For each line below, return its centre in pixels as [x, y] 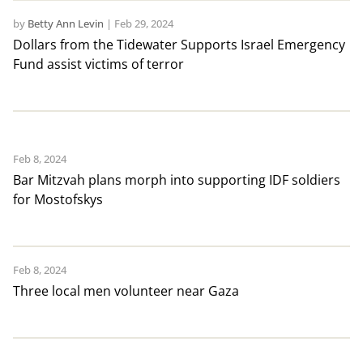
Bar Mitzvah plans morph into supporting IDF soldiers [176, 180]
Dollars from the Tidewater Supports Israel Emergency [179, 45]
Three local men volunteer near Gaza [126, 291]
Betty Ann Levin [65, 24]
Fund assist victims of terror [98, 64]
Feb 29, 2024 [143, 24]
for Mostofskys [58, 200]
